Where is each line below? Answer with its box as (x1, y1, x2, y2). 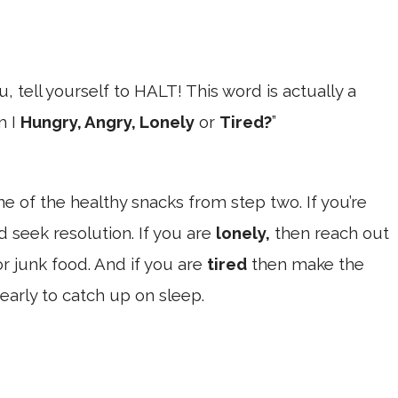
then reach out (270, 222, 389, 243)
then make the (247, 253, 364, 274)
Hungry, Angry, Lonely (20, 111, 195, 131)
